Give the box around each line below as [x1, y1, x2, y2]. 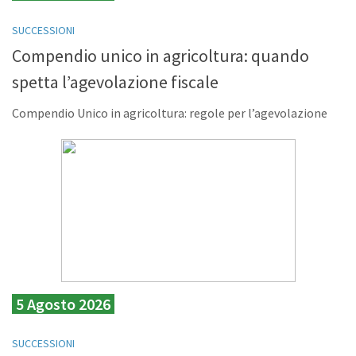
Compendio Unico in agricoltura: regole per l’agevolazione [12, 105, 327, 122]
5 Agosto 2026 [16, 294, 110, 315]
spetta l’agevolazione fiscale [12, 71, 219, 94]
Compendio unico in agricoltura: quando [12, 44, 309, 68]
